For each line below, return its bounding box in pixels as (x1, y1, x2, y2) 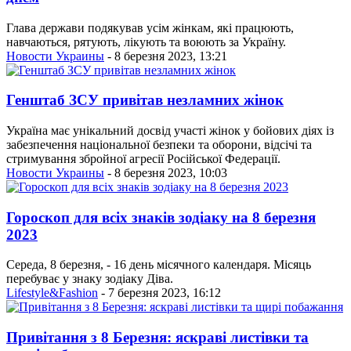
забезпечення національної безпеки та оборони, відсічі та (6, 138, 312, 151)
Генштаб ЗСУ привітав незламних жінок (6, 92, 284, 109)
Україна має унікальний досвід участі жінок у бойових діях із (6, 124, 334, 137)
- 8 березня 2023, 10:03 (104, 166, 227, 179)
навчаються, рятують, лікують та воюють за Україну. (6, 34, 286, 49)
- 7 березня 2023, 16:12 (98, 286, 221, 300)
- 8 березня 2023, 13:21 (104, 49, 227, 63)
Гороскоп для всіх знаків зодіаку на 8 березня (6, 208, 316, 226)
